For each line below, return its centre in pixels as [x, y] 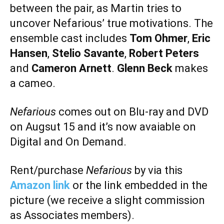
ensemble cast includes [70, 38]
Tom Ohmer [158, 38]
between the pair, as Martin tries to [96, 8]
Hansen [29, 53]
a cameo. [33, 83]
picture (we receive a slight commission [107, 200]
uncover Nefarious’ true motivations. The [111, 23]
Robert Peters [164, 53]
